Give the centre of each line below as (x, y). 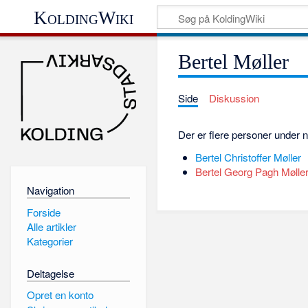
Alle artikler (51, 226)
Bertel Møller (234, 62)
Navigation (50, 190)
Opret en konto (60, 295)
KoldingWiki (84, 18)
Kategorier (49, 241)
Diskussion (234, 98)
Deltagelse (50, 273)
